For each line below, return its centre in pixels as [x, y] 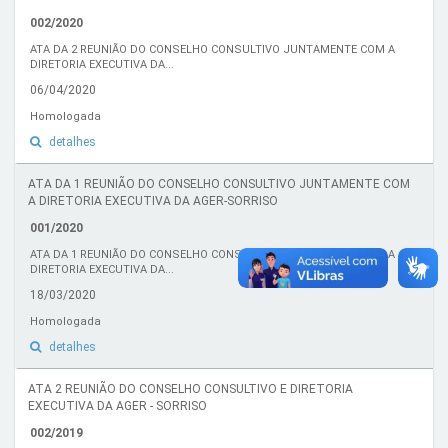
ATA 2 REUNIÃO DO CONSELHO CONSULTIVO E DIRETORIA [190, 389]
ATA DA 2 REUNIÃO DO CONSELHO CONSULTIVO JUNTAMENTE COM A [212, 49]
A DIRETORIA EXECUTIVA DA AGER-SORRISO [153, 201]
